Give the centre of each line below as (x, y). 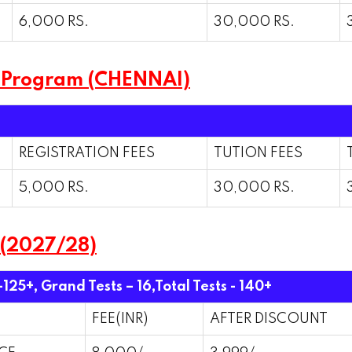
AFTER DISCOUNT (269, 319)
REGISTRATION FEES (87, 153)
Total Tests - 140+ (213, 287)
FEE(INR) (120, 319)
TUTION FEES (258, 153)
